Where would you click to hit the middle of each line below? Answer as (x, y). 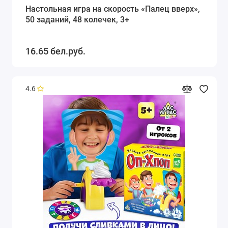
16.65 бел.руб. (55, 51)
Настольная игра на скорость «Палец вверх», (112, 9)
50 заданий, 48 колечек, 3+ (77, 20)
